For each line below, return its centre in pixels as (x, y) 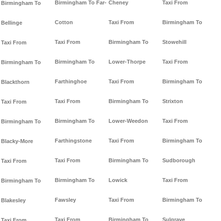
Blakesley (13, 201)
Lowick (118, 180)
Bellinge (12, 23)
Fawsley (65, 200)
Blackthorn (15, 82)
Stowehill (174, 42)
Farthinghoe (71, 82)
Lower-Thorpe (127, 62)
